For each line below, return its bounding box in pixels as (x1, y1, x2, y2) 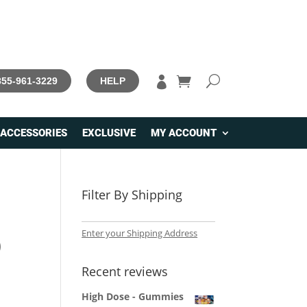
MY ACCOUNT (151, 127, 217, 140)
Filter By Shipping (82, 186, 183, 204)
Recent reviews (82, 263, 169, 280)
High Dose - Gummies (82, 290, 184, 304)
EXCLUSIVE (82, 127, 136, 140)
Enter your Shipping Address (82, 227, 198, 240)
